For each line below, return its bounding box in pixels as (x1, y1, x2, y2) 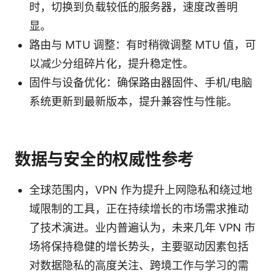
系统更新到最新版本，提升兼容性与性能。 (29, 94, 238, 108)
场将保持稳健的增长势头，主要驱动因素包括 (29, 239, 249, 253)
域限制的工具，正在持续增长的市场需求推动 (29, 202, 249, 215)
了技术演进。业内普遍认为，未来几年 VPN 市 (29, 221, 255, 234)
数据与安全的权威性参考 (15, 149, 194, 169)
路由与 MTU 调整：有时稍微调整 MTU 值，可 (29, 38, 256, 51)
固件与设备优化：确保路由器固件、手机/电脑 (29, 76, 252, 89)
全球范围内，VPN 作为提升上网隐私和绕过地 (29, 183, 252, 196)
